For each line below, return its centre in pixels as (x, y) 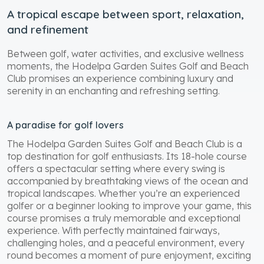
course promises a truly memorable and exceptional (124, 218)
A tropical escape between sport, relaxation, (126, 14)
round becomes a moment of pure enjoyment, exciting (129, 255)
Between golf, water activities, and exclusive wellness (126, 53)
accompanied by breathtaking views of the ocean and (128, 181)
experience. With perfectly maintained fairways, (113, 230)
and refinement (48, 29)
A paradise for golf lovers (65, 125)
